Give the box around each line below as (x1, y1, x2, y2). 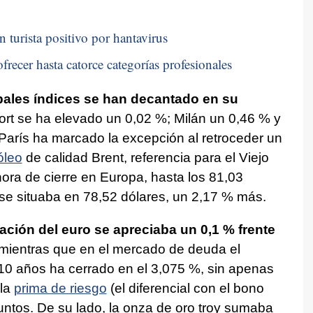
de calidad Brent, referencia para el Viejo (22, 150, 269, 165)
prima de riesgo (13, 280, 107, 296)
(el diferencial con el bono (106, 280, 264, 296)
